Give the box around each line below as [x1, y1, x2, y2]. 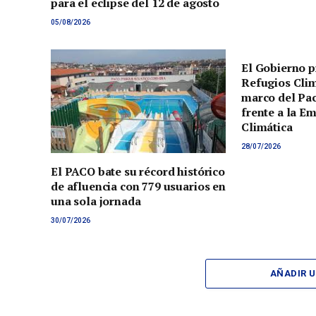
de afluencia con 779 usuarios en [51, 178, 226, 195]
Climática [241, 119, 293, 135]
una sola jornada [51, 193, 141, 209]
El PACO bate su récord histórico [51, 164, 225, 180]
